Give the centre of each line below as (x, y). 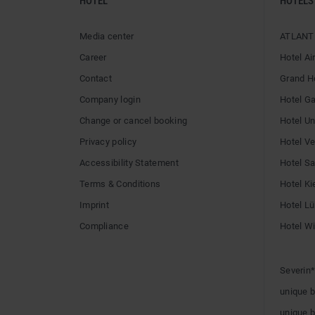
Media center (107, 36)
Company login (110, 99)
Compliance (104, 226)
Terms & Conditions (120, 184)
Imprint (95, 205)
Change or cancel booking (134, 120)
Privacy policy (108, 141)
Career (93, 57)
